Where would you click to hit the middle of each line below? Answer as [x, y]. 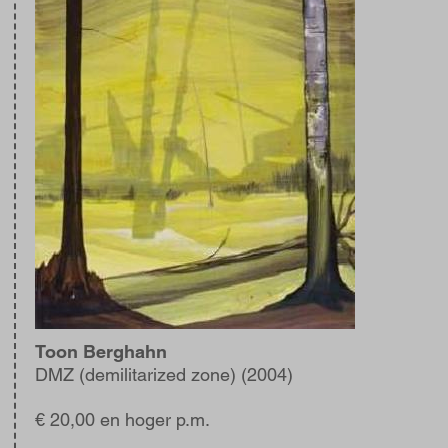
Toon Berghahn [101, 351]
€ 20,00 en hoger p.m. [122, 419]
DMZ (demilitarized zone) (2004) [164, 374]
